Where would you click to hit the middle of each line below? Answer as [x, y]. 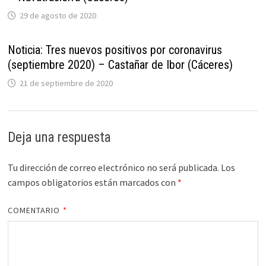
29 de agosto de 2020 [58, 16]
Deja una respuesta [59, 138]
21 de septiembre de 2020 [66, 83]
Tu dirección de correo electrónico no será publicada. [113, 168]
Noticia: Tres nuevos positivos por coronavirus [115, 50]
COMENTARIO [35, 210]
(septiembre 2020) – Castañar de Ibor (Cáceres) [120, 65]
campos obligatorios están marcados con [92, 183]
